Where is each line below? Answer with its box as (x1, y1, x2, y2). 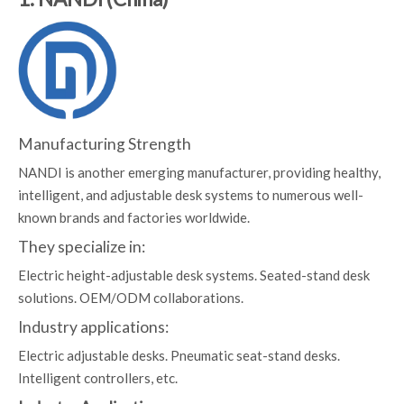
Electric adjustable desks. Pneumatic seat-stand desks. (18, 347, 340, 363)
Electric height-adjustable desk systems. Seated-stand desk (18, 267, 370, 283)
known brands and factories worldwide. (18, 209, 250, 225)
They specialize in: (18, 237, 145, 256)
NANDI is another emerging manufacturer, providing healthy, (18, 164, 381, 180)
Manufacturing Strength (18, 134, 191, 153)
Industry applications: (18, 317, 169, 336)
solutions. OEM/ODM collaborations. (18, 289, 243, 306)
